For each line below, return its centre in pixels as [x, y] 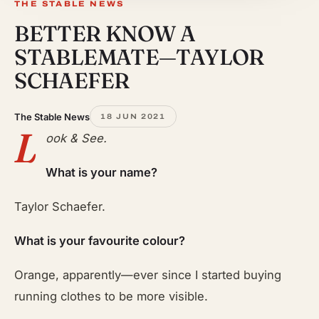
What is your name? [102, 172]
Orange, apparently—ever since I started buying [148, 275]
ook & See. [77, 138]
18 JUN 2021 [133, 116]
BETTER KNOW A [105, 33]
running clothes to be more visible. [111, 296]
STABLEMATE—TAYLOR [139, 57]
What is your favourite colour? [100, 241]
